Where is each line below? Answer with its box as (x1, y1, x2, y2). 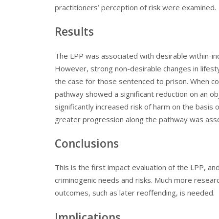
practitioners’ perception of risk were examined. (55, 2, 216, 12)
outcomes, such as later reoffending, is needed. (55, 188, 215, 198)
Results (55, 24, 94, 40)
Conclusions (55, 135, 119, 151)
